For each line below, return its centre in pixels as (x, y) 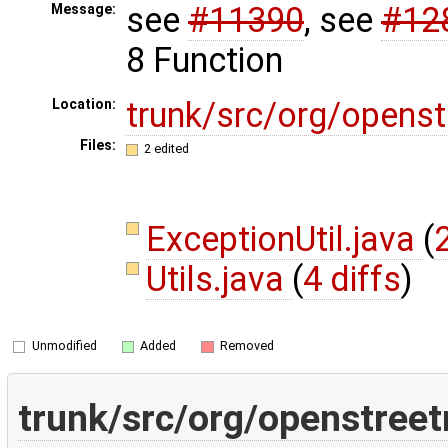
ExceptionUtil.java (285, 238)
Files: (97, 145)
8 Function (204, 60)
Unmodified (64, 345)
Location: (83, 104)
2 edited (167, 148)
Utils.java (219, 278)
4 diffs (352, 278)
